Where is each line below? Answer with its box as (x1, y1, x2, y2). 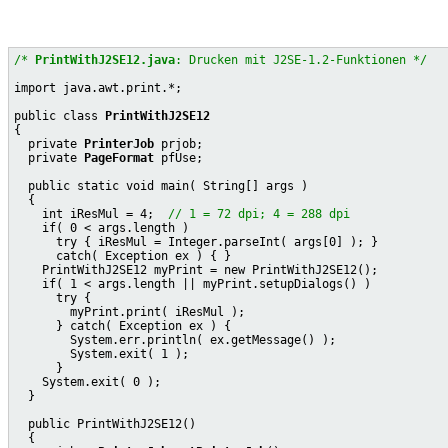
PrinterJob (84, 137, 154, 152)
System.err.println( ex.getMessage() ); (14, 333, 336, 348)
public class (14, 109, 105, 124)
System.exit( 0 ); (14, 375, 161, 390)
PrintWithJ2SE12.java (35, 53, 175, 68)
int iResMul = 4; (14, 207, 168, 222)
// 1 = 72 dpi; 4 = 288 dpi (168, 207, 350, 222)
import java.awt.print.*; (14, 81, 182, 96)
